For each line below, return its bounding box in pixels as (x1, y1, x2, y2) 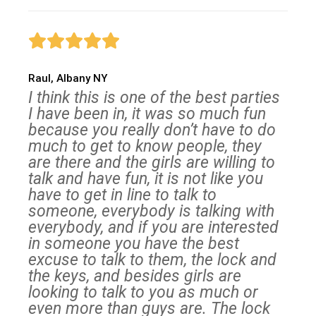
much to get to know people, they (28, 137, 262, 157)
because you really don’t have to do (28, 121, 276, 140)
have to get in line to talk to (28, 186, 217, 205)
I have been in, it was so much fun (28, 104, 266, 124)
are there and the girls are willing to (28, 153, 275, 173)
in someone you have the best (28, 234, 239, 254)
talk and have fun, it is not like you (28, 169, 263, 189)
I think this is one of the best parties (28, 88, 280, 108)
